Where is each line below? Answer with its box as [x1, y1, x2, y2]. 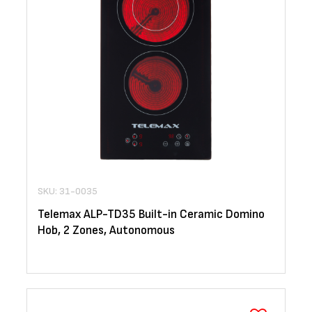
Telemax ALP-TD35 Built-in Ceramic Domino [38, 208, 265, 222]
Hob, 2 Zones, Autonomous [38, 224, 175, 238]
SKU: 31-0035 [38, 185, 97, 198]
